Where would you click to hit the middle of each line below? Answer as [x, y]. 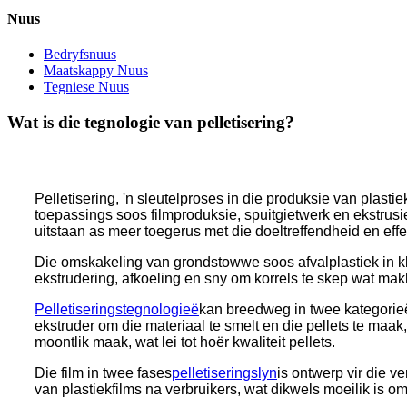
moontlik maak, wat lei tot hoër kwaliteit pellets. [185, 342]
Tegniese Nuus [86, 86]
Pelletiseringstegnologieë [117, 310]
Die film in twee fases [103, 373]
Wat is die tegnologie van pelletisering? [151, 122]
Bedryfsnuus [80, 54]
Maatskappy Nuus [96, 70]
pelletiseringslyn [224, 373]
